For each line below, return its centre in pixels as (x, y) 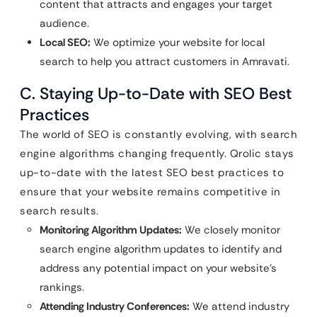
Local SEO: (65, 42)
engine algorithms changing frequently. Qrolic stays (157, 153)
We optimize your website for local (178, 42)
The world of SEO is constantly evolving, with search (158, 134)
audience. (64, 23)
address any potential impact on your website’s (158, 268)
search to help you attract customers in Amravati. (165, 61)
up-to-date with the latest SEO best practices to (152, 172)
